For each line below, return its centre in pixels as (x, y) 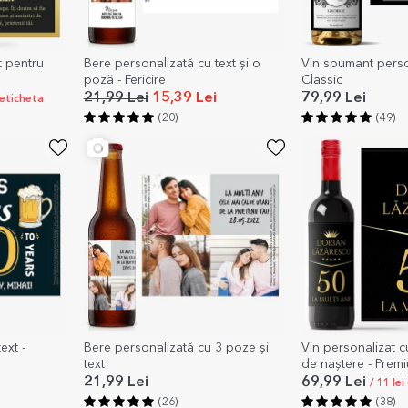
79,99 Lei (333, 98)
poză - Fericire (124, 80)
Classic (321, 80)
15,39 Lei (182, 98)
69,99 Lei (335, 382)
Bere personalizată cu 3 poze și (176, 347)
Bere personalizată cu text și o (172, 63)
